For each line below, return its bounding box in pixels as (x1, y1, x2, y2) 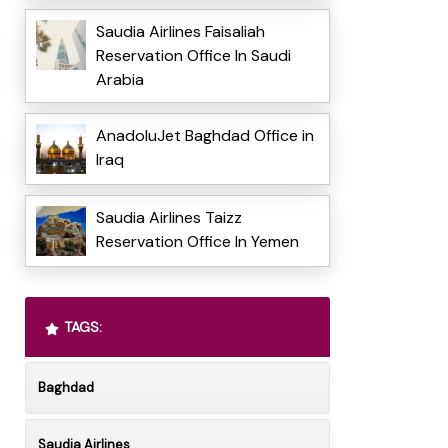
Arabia (95, 69, 144, 91)
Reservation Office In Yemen (95, 231, 299, 253)
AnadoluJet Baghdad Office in (95, 125, 314, 147)
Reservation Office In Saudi (95, 45, 291, 67)
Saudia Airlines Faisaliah (95, 21, 265, 43)
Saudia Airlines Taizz (95, 207, 242, 229)
